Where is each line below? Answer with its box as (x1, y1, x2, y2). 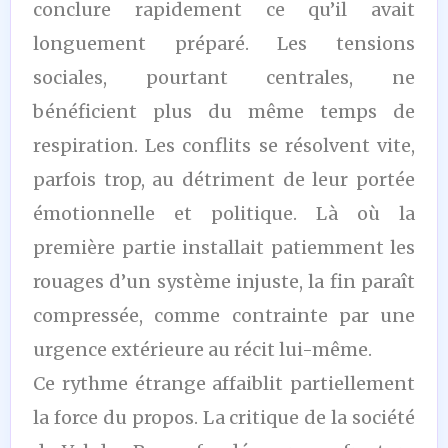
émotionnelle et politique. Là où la (33, 201, 415, 225)
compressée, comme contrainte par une (33, 303, 415, 327)
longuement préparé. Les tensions (33, 31, 415, 55)
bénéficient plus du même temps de (33, 99, 415, 123)
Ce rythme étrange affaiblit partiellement (33, 371, 415, 395)
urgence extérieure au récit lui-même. (33, 337, 372, 361)
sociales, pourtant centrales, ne (33, 65, 415, 89)
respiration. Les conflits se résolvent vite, (33, 133, 415, 157)
